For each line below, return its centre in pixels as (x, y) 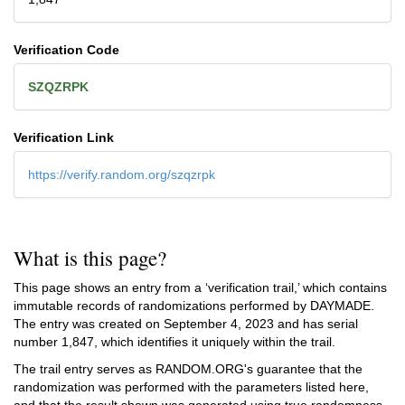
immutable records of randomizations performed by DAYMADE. (194, 306)
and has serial (316, 324)
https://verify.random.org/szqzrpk (122, 174)
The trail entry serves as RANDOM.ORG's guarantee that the (188, 369)
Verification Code (66, 49)
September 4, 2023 (219, 324)
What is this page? (90, 258)
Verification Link (64, 137)
